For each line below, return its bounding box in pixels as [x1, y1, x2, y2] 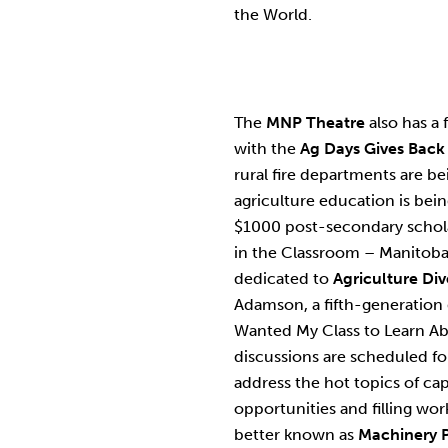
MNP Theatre [266, 113, 365, 132]
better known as [234, 425, 358, 444]
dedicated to [234, 269, 333, 288]
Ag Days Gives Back [300, 139, 445, 158]
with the [234, 139, 300, 158]
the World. [234, 5, 312, 24]
